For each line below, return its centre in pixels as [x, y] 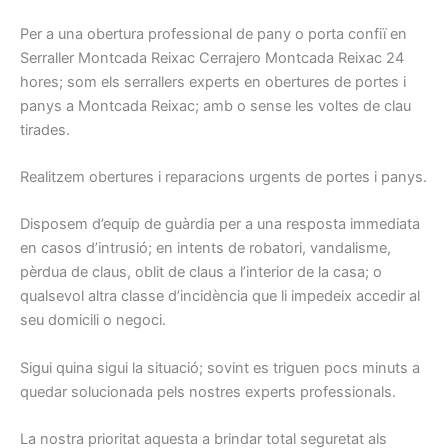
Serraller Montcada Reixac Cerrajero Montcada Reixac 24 [212, 57]
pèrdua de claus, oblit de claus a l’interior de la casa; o [201, 272]
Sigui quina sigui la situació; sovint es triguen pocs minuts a [220, 367]
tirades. [45, 129]
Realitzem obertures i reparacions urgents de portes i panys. [223, 176]
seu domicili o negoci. [93, 320]
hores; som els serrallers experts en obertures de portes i [213, 81]
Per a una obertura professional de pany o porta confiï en [213, 33]
